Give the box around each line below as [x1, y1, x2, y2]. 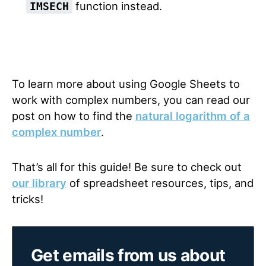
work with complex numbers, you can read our [12, 93, 250, 106]
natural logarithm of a [135, 109, 250, 122]
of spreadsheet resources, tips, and [66, 176, 254, 189]
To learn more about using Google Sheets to [12, 77, 240, 90]
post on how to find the [12, 109, 135, 122]
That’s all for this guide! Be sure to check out [12, 160, 242, 173]
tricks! [12, 192, 46, 205]
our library [12, 176, 66, 189]
